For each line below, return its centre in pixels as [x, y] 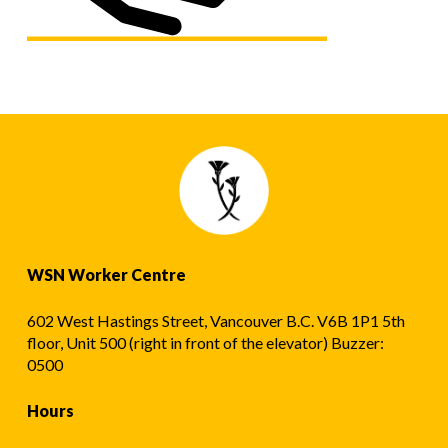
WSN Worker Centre [106, 275]
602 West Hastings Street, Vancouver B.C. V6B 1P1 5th [215, 321]
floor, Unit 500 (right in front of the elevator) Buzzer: [205, 343]
